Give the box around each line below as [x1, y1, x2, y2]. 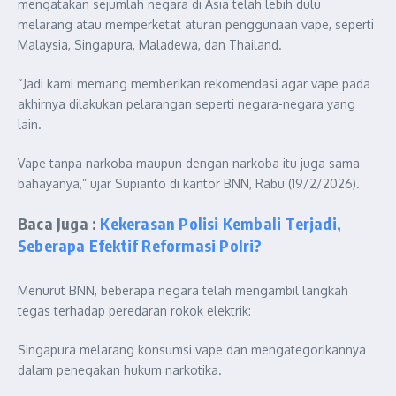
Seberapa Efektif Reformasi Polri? [18, 234, 263, 255]
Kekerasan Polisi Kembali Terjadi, [100, 212, 342, 233]
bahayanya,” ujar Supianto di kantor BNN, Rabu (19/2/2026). [18, 175, 360, 191]
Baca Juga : [18, 212, 101, 233]
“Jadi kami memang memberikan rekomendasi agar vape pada [18, 75, 370, 91]
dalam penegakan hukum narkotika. [18, 362, 222, 377]
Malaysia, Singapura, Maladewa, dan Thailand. [18, 36, 282, 52]
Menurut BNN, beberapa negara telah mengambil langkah [18, 282, 348, 298]
